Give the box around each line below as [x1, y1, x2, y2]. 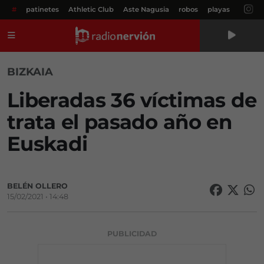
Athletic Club [68, 5, 114, 14]
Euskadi [7, 131, 88, 156]
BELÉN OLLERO [7, 181, 68, 190]
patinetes [26, 5, 59, 14]
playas [207, 5, 230, 14]
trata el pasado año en [7, 110, 232, 134]
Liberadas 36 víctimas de [7, 88, 257, 113]
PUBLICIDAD [107, 229, 157, 238]
